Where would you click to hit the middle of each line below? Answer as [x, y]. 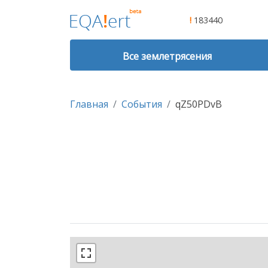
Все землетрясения [167, 56]
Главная [89, 104]
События [142, 104]
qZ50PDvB [199, 104]
